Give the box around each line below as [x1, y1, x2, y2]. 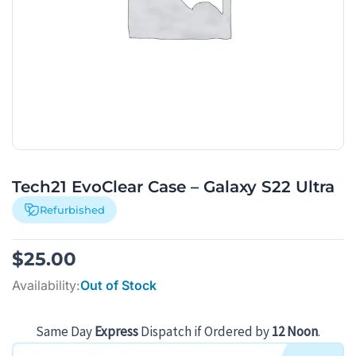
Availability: [12, 277, 80, 293]
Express [95, 322, 138, 340]
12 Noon [272, 322, 318, 340]
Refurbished [40, 203, 105, 217]
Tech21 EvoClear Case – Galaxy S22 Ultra [12, 177, 335, 197]
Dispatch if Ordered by [138, 322, 272, 340]
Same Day [36, 322, 95, 340]
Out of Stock [80, 277, 157, 293]
